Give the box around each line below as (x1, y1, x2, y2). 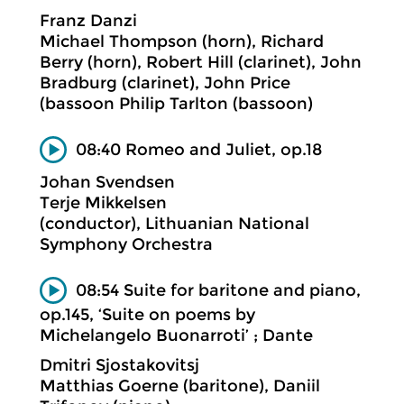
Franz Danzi (40, 10, 137, 31)
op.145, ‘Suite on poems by (40, 304, 255, 325)
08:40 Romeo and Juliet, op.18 (76, 139, 322, 160)
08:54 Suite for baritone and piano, (76, 280, 361, 300)
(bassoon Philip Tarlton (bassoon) (40, 93, 313, 114)
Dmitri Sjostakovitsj (40, 355, 199, 376)
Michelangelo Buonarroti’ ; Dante (40, 326, 313, 346)
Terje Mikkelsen (40, 193, 167, 213)
